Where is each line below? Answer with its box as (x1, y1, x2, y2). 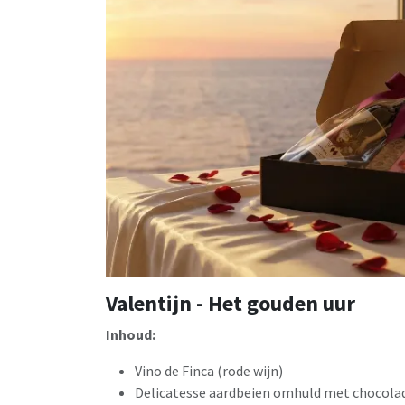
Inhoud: (106, 325, 155, 344)
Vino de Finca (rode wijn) (135, 362, 286, 381)
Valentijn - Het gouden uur (106, 289, 355, 318)
